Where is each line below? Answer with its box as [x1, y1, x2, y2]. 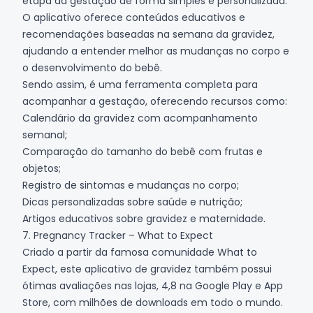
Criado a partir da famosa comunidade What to [22, 245, 257, 259]
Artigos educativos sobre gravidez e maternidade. [22, 211, 265, 226]
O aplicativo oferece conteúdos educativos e [22, 10, 245, 24]
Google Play [195, 278, 252, 293]
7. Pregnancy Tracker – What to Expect [22, 228, 213, 242]
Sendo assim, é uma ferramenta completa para [22, 77, 258, 92]
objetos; [22, 161, 61, 175]
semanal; [22, 127, 67, 142]
